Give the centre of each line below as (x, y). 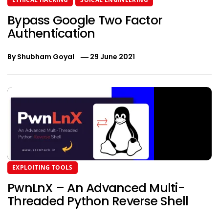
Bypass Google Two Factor (85, 21)
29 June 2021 (113, 57)
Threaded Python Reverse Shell (98, 201)
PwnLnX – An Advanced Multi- (96, 188)
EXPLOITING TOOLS (43, 168)
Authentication (51, 34)
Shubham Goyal (46, 57)
